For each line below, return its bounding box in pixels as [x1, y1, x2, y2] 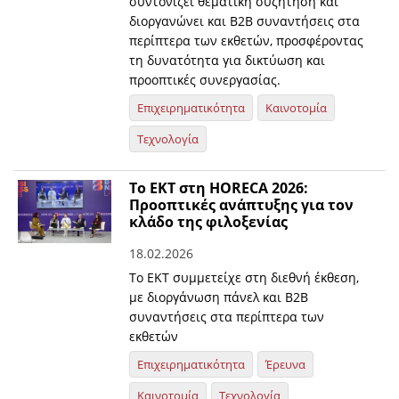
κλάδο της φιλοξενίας [129, 212, 289, 232]
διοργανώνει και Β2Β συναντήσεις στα [129, 12, 361, 30]
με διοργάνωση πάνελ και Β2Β [129, 289, 309, 306]
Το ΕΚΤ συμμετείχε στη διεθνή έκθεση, [129, 269, 360, 287]
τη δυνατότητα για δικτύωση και [129, 52, 326, 69]
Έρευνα [265, 356, 306, 373]
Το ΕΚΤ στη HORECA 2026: [129, 178, 309, 199]
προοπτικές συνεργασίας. [129, 71, 281, 89]
